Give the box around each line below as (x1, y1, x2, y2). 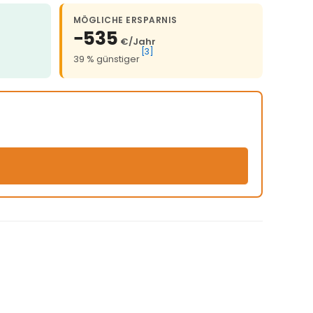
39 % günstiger (73, 52, 140, 66)
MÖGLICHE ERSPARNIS (73, 14, 177, 27)
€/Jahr (120, 35, 156, 49)
